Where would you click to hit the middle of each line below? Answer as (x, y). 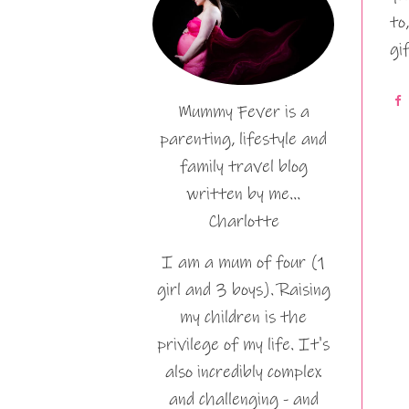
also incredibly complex (243, 372)
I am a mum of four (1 (243, 262)
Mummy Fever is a (243, 111)
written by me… (243, 194)
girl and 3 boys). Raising (243, 289)
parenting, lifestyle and (243, 139)
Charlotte (243, 221)
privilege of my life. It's (243, 344)
